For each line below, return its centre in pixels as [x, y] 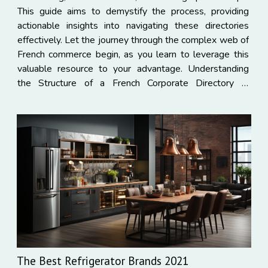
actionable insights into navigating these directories [133, 25]
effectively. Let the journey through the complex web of [133, 40]
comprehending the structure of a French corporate [133, 97]
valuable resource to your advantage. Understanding [133, 68]
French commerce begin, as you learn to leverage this [133, 54]
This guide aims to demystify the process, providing [133, 11]
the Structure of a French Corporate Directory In [133, 83]
